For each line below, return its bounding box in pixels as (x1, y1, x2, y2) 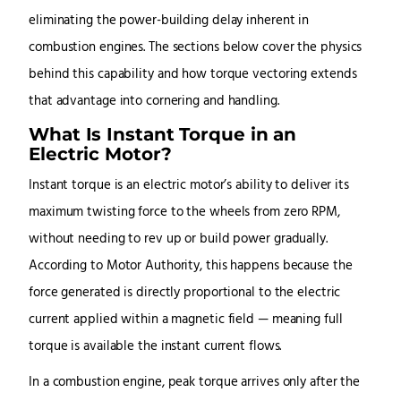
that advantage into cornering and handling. (29, 91, 279, 113)
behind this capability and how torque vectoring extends (29, 64, 357, 86)
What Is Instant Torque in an (29, 123, 297, 146)
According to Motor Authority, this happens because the (29, 256, 353, 277)
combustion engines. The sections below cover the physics (29, 38, 363, 59)
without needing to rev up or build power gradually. (29, 229, 328, 251)
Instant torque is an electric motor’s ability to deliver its (29, 175, 349, 197)
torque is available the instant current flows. (29, 337, 282, 358)
